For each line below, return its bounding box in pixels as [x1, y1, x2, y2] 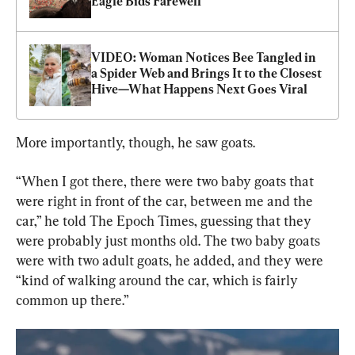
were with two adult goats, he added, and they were [16, 251, 326, 269]
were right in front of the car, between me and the [16, 192, 316, 209]
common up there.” [16, 291, 129, 308]
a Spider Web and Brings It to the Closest [91, 65, 322, 81]
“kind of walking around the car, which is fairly [16, 271, 301, 288]
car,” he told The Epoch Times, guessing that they [16, 212, 315, 229]
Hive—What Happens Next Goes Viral [91, 81, 307, 97]
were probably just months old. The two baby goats [16, 231, 323, 249]
